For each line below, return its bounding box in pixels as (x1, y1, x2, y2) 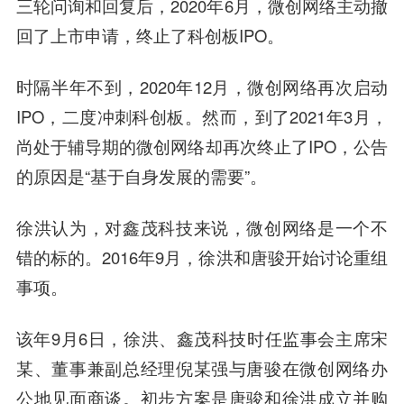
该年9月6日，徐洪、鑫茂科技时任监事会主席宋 (15, 326, 389, 351)
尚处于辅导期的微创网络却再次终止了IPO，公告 (15, 134, 389, 159)
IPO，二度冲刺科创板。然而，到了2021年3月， (15, 105, 389, 129)
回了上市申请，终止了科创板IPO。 (15, 23, 284, 48)
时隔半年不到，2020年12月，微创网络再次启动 (15, 75, 389, 99)
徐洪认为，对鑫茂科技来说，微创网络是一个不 (15, 216, 389, 240)
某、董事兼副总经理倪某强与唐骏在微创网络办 (15, 356, 389, 381)
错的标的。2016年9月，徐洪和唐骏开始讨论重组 (15, 245, 389, 270)
